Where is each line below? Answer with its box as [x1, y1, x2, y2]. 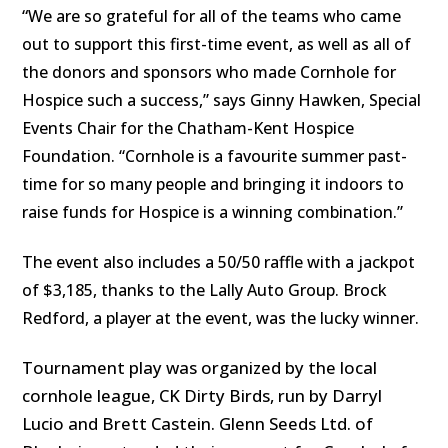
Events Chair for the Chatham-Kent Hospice [22, 117, 355, 140]
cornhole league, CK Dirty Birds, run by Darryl [22, 384, 383, 408]
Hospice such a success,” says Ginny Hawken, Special [22, 89, 422, 112]
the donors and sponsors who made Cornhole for [22, 61, 397, 84]
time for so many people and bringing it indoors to [22, 173, 405, 196]
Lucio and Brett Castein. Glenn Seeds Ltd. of [22, 412, 374, 436]
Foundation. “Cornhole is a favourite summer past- [22, 145, 408, 168]
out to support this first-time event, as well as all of [22, 33, 412, 56]
